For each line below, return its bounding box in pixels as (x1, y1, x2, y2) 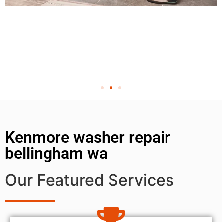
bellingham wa (5, 143, 108, 163)
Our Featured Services (5, 170, 174, 190)
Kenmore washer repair (5, 127, 170, 147)
